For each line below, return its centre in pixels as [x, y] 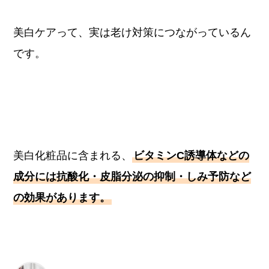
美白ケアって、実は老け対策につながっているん [132, 33]
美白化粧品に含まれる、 [73, 155]
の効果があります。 [62, 197]
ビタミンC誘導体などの [192, 155]
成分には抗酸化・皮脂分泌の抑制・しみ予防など [132, 176]
